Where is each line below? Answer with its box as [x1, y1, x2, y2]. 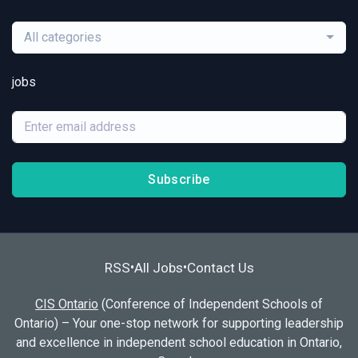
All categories [24, 29, 101, 45]
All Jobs [133, 259, 183, 276]
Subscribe [148, 171, 210, 187]
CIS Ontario [35, 296, 98, 312]
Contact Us [186, 259, 254, 276]
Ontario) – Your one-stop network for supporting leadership [14, 316, 344, 332]
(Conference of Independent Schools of [98, 296, 323, 312]
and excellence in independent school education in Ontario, [16, 335, 342, 351]
